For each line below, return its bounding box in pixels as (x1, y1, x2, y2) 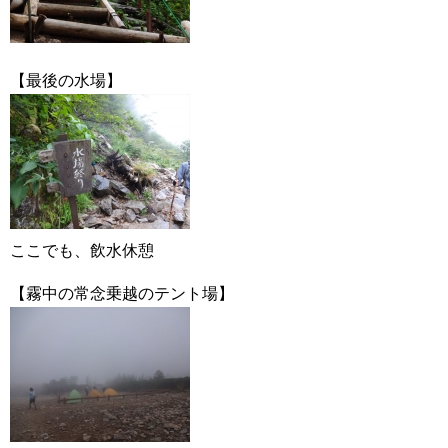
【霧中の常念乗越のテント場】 (10, 285, 234, 302)
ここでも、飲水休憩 (10, 242, 154, 259)
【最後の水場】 (10, 72, 122, 89)
